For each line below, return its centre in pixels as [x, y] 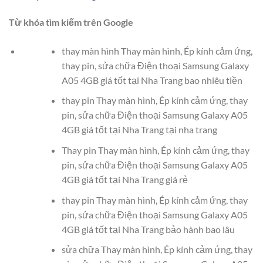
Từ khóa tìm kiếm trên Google [71, 22]
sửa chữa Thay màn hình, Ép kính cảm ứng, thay [157, 249]
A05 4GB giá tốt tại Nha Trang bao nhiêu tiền [152, 80]
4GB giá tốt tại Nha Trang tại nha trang [139, 130]
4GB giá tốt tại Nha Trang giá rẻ [124, 179]
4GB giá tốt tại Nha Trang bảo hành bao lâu [148, 229]
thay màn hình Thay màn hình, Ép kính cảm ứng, [157, 50]
